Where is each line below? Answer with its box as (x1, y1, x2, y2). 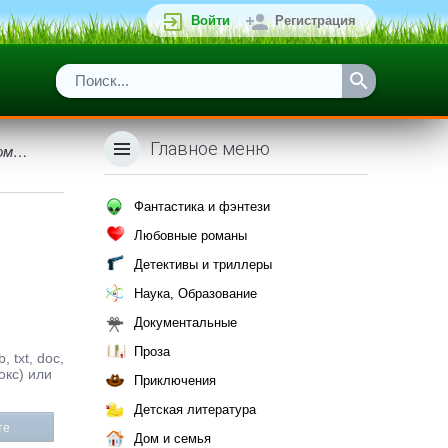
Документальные (134, 315, 237, 330)
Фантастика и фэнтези (134, 199, 270, 214)
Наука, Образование (134, 286, 257, 301)
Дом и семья (134, 431, 211, 446)
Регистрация (275, 13, 356, 28)
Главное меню (150, 138, 270, 159)
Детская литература (134, 402, 256, 417)
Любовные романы (134, 228, 247, 243)
